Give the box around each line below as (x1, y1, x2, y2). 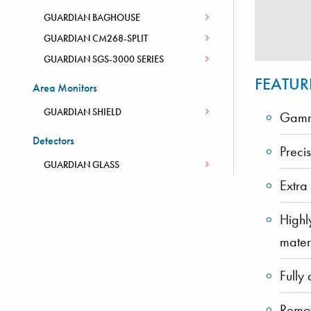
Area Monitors (33, 81, 97, 95)
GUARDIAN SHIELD (44, 106, 121, 118)
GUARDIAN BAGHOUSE (44, 11, 140, 24)
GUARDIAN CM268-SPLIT (44, 32, 148, 44)
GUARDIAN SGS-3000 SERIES (44, 53, 164, 65)
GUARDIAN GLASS (44, 158, 119, 171)
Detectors (33, 133, 74, 148)
